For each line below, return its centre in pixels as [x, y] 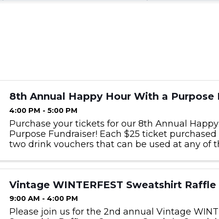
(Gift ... [22, 164]
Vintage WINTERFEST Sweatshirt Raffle [112, 185]
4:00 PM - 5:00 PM [43, 110]
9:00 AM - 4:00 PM [44, 199]
